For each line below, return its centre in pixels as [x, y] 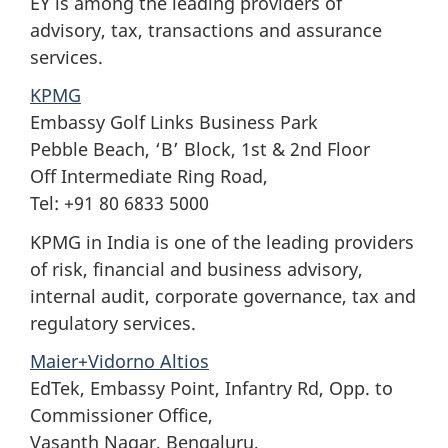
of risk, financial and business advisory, [196, 268]
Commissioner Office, [121, 415]
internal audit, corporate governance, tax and [223, 295]
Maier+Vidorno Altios [119, 361]
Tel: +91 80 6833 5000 [119, 203]
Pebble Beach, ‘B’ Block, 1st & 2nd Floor [200, 149]
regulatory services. [113, 322]
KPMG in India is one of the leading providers [222, 241]
